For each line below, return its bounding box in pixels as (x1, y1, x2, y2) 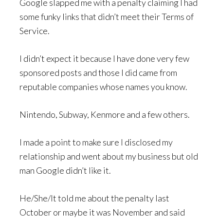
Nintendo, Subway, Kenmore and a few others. (19, 109, 190, 120)
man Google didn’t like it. (19, 165, 111, 176)
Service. (19, 25, 50, 36)
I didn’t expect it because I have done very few (19, 53, 189, 64)
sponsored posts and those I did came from (19, 67, 177, 78)
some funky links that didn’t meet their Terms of (19, 11, 194, 22)
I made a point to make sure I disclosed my (19, 137, 173, 147)
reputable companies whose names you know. (19, 81, 187, 92)
